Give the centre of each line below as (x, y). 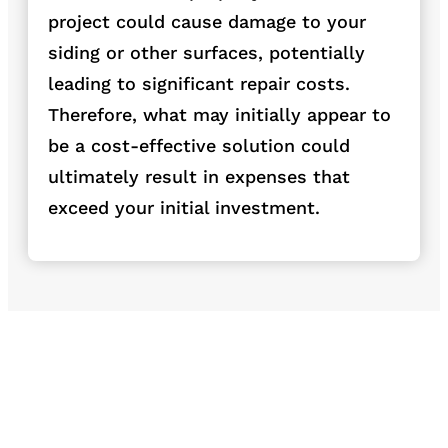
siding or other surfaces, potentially (206, 52)
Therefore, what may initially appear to (219, 114)
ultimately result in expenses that (199, 176)
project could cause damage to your (207, 21)
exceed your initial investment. (184, 207)
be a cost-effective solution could (199, 145)
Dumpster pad (125, 431)
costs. (323, 83)
